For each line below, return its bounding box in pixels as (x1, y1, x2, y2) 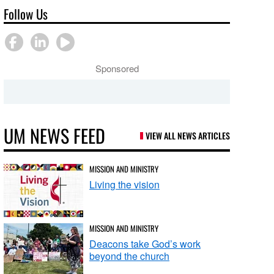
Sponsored (95, 62, 139, 75)
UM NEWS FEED (4, 122, 106, 149)
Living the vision (89, 177, 160, 191)
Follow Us (4, 4, 48, 23)
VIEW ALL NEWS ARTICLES (146, 129, 230, 142)
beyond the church (89, 249, 170, 263)
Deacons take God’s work (89, 237, 201, 251)
